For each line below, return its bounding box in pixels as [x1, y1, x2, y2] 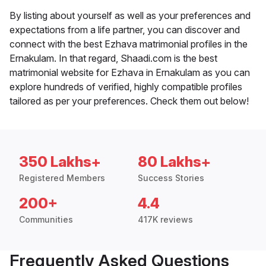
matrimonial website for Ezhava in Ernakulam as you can [9, 66, 250, 79]
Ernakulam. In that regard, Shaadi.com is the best [9, 52, 217, 65]
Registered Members [19, 173, 105, 183]
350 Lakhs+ [19, 153, 101, 171]
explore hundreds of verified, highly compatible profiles [9, 81, 242, 93]
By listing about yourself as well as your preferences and [9, 9, 251, 22]
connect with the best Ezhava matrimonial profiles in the [9, 38, 248, 50]
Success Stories [138, 173, 204, 183]
